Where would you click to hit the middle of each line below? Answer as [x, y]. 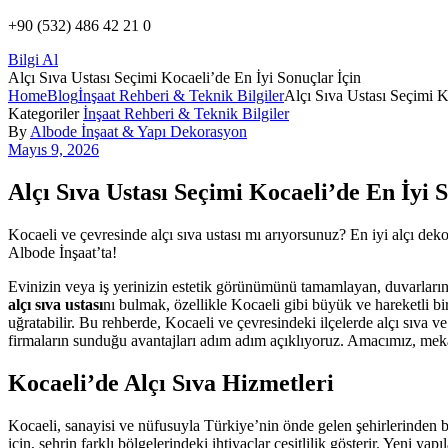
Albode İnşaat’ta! [62, 253]
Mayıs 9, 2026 [53, 150]
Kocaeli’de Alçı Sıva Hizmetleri [171, 383]
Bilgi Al [33, 60]
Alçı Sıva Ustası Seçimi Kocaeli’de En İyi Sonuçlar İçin [184, 78]
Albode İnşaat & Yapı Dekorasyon [138, 132]
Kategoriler [43, 114]
